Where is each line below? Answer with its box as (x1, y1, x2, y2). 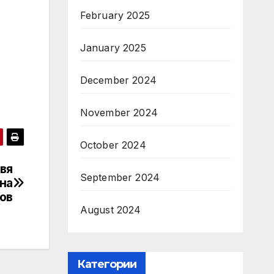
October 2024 (80, 139, 146, 151)
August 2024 (80, 204, 141, 216)
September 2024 (80, 171, 160, 183)
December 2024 (80, 74, 157, 86)
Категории (76, 257, 137, 271)
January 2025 (80, 42, 146, 54)
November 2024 (80, 106, 158, 119)
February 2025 (80, 9, 150, 21)
